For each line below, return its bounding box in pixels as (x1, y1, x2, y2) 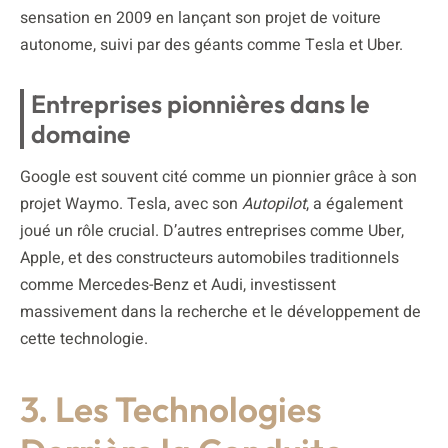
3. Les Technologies (20, 386, 322, 431)
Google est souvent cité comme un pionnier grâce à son (20, 164, 417, 189)
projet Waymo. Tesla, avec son (20, 191, 242, 216)
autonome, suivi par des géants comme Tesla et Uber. (20, 32, 403, 57)
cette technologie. (20, 326, 148, 351)
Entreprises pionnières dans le (31, 87, 370, 120)
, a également (306, 191, 403, 216)
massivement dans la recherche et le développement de (20, 299, 421, 324)
